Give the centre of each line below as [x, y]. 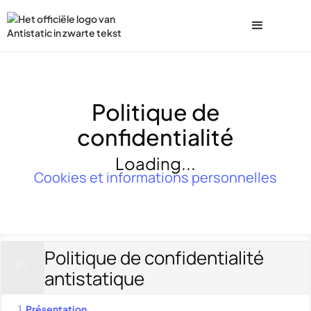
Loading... [155, 163]
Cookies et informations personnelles [155, 177]
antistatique [94, 278]
